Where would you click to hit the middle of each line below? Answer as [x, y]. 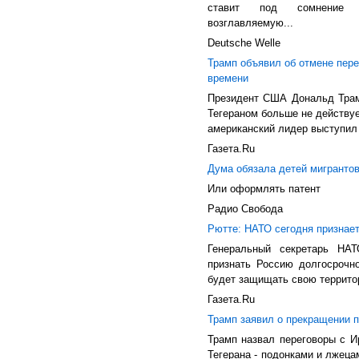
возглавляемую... [250, 23]
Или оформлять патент [264, 189]
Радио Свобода [245, 209]
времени [228, 78]
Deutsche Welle [244, 43]
